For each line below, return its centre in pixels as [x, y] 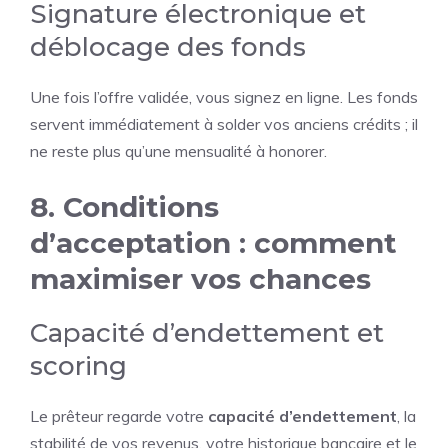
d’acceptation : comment [213, 243]
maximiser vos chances [200, 279]
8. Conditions [124, 207]
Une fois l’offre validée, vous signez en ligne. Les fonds [224, 97]
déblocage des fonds [168, 47]
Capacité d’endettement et [207, 333]
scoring [78, 366]
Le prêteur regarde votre [119, 416]
